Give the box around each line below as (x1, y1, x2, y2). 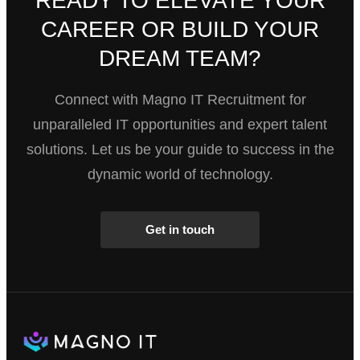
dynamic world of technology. (87, 166, 273, 182)
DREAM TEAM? (99, 45, 261, 71)
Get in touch (145, 223, 215, 237)
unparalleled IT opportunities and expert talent (33, 116, 327, 133)
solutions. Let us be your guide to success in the (26, 141, 334, 157)
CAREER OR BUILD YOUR (41, 16, 319, 42)
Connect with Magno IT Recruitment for (54, 91, 306, 108)
